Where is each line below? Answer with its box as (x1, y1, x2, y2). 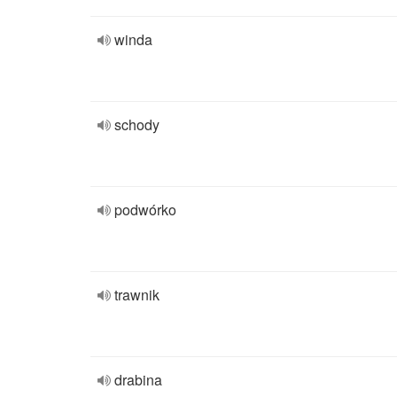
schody (114, 114, 160, 135)
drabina (114, 370, 162, 390)
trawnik (114, 284, 160, 305)
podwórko (114, 199, 176, 220)
